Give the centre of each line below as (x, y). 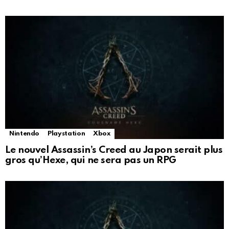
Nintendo (25, 134)
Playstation (66, 134)
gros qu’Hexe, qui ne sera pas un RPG (91, 161)
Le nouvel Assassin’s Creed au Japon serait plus (114, 150)
